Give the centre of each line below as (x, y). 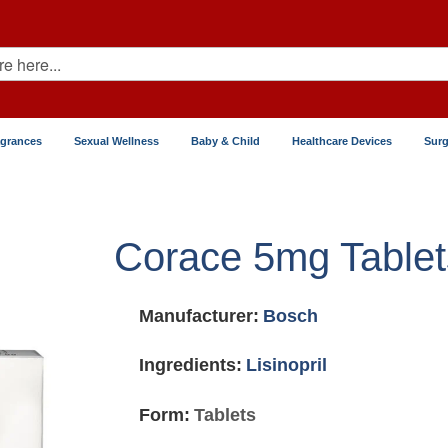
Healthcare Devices (342, 141)
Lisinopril (287, 365)
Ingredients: (191, 365)
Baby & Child (225, 141)
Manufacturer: (199, 316)
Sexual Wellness (116, 141)
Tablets (225, 415)
